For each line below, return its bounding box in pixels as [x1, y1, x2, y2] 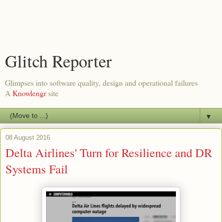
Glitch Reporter [5, 50, 112, 72]
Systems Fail [5, 161, 68, 177]
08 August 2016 [5, 134, 50, 141]
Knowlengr [12, 88, 46, 98]
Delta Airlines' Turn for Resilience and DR [5, 144, 212, 161]
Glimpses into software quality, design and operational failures [5, 77, 198, 88]
